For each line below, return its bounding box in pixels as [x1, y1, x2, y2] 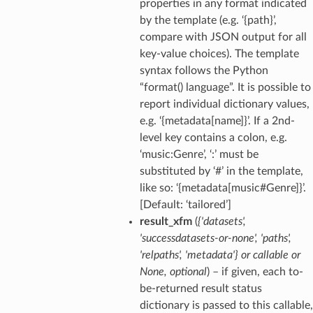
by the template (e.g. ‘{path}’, [139, 14, 277, 26]
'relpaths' [139, 249, 180, 261]
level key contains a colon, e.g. [139, 131, 287, 143]
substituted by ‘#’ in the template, [139, 165, 303, 177]
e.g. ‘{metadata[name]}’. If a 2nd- [139, 115, 295, 126]
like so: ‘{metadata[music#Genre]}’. [139, 182, 306, 194]
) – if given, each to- [206, 265, 303, 277]
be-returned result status [139, 282, 262, 294]
